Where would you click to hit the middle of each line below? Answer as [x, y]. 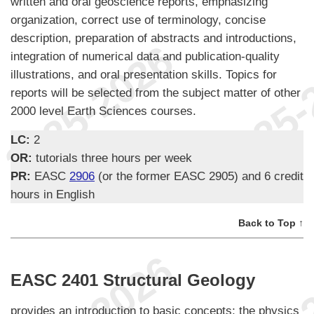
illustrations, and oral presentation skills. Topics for [144, 74]
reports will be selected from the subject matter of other [156, 92]
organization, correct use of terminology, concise [138, 19]
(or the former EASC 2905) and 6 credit [199, 176]
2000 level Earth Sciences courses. [103, 110]
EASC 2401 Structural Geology [133, 280]
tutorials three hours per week [114, 157]
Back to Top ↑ [271, 223]
